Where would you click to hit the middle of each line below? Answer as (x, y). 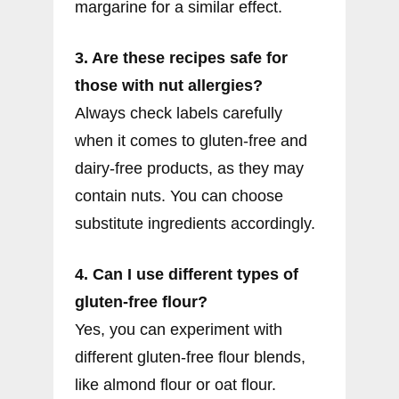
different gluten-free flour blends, (190, 358)
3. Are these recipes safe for (181, 58)
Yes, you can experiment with (179, 330)
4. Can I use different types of (187, 275)
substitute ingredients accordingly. (195, 224)
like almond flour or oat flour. (175, 385)
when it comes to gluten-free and (191, 141)
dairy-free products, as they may (189, 169)
